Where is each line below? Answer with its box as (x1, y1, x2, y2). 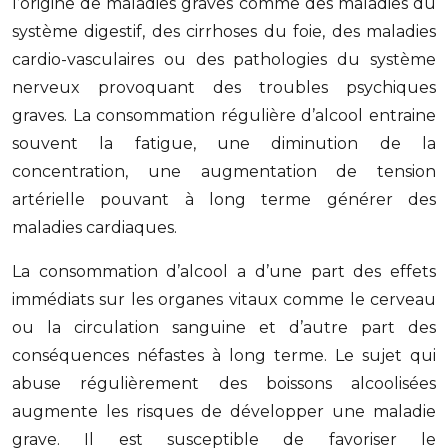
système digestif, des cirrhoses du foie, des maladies (12, 22, 436, 41)
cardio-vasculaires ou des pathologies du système (12, 50, 436, 69)
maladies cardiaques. (12, 218, 177, 237)
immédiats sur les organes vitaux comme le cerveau (12, 290, 436, 309)
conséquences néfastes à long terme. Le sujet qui (12, 346, 436, 365)
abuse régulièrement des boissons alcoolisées (12, 374, 436, 393)
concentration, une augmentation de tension (12, 162, 436, 181)
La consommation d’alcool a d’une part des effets (12, 262, 436, 281)
